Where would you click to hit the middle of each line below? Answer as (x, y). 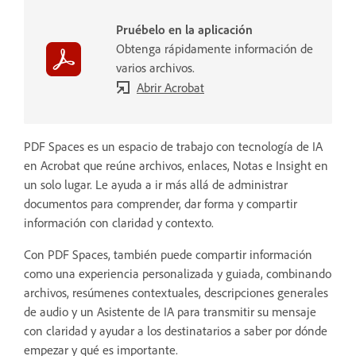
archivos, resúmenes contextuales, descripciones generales (176, 292)
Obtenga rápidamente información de (215, 48)
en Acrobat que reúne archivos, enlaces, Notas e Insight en (176, 165)
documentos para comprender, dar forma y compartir (161, 203)
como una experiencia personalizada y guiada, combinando (178, 273)
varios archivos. (155, 67)
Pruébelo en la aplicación (184, 29)
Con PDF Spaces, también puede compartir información (168, 254)
